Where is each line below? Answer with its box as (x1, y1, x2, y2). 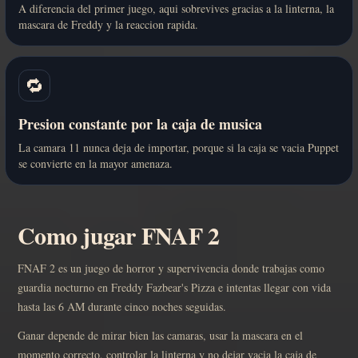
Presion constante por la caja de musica (18, 113, 262, 135)
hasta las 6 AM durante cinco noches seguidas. (18, 299, 226, 315)
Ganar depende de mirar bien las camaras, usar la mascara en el (18, 328, 303, 344)
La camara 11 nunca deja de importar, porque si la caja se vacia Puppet (18, 140, 339, 156)
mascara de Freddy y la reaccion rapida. (18, 17, 198, 33)
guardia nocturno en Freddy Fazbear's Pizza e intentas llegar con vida (18, 280, 331, 296)
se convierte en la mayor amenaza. (18, 156, 173, 172)
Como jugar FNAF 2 (18, 217, 220, 253)
